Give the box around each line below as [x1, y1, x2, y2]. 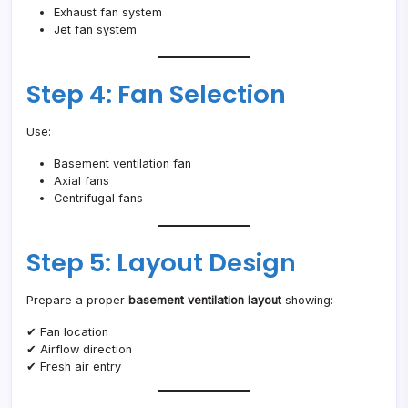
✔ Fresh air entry [26, 360, 121, 374]
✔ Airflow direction [26, 342, 132, 357]
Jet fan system [54, 23, 137, 37]
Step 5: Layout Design [26, 245, 296, 281]
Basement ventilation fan [54, 157, 191, 171]
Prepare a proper [26, 293, 128, 308]
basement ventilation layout [128, 293, 281, 308]
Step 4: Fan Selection [26, 76, 286, 113]
